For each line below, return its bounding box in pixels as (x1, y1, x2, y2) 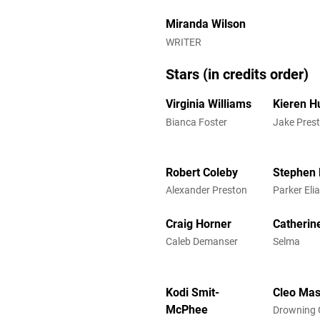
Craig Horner (166, 216, 231, 231)
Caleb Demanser (166, 236, 238, 248)
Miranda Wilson (166, 17, 246, 31)
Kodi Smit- (166, 285, 219, 299)
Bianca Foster (166, 116, 227, 128)
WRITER (166, 36, 201, 48)
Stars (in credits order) (166, 66, 309, 84)
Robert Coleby (166, 166, 238, 180)
